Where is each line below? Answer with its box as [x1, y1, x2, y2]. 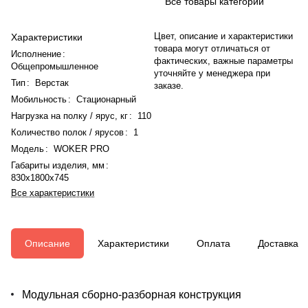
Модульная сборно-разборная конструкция [22, 288, 241, 300]
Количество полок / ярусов [11, 126, 124, 137]
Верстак [35, 77, 69, 88]
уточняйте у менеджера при [154, 67, 270, 78]
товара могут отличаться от [154, 43, 270, 54]
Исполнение [11, 48, 61, 59]
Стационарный [76, 93, 136, 104]
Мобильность [11, 93, 67, 104]
